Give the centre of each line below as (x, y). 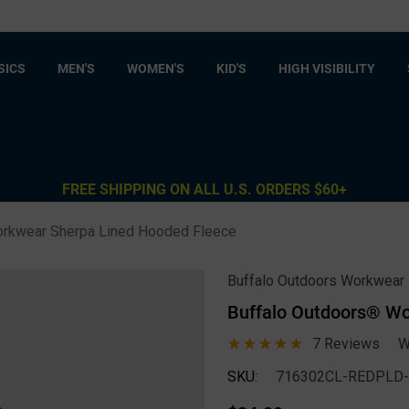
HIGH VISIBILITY (327, 68)
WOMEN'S (156, 68)
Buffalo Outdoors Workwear (316, 281)
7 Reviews (346, 343)
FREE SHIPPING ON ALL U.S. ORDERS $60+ (204, 189)
